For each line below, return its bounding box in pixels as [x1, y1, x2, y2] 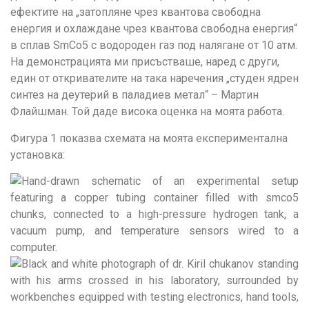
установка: [10, 148, 65, 161]
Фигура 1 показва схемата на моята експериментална [10, 131, 288, 145]
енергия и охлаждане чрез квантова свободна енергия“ [10, 22, 297, 36]
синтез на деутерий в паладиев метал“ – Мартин [10, 88, 259, 102]
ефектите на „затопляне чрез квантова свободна [10, 6, 261, 19]
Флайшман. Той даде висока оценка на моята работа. [10, 105, 287, 119]
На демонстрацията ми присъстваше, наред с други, [10, 55, 279, 69]
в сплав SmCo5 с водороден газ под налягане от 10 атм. [10, 39, 297, 52]
